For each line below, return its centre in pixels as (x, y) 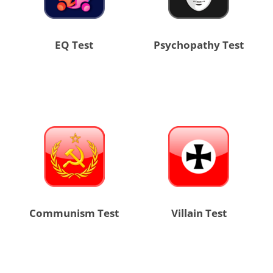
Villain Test (199, 213)
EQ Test (74, 45)
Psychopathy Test (199, 45)
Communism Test (74, 213)
